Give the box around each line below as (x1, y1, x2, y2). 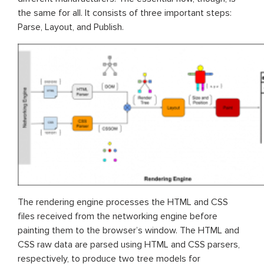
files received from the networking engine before (18, 210, 217, 222)
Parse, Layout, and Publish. (18, 21, 124, 33)
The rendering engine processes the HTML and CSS (18, 196, 228, 208)
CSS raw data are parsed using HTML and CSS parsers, (18, 238, 240, 250)
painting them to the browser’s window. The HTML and (18, 224, 239, 236)
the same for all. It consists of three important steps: (18, 6, 232, 19)
